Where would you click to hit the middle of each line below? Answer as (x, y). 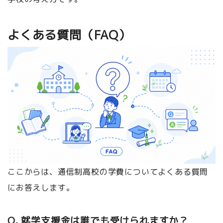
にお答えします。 (41, 187)
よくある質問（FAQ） (69, 35)
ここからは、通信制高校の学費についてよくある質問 (108, 171)
